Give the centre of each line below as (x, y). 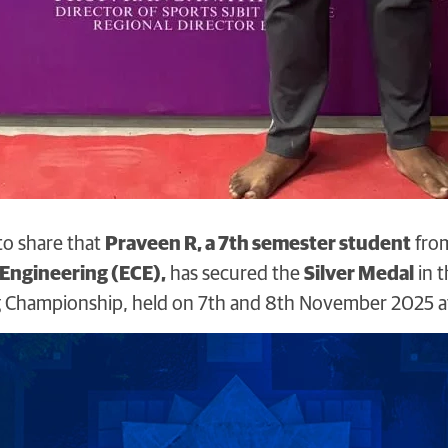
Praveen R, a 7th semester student (257, 243)
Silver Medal (358, 273)
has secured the (234, 273)
